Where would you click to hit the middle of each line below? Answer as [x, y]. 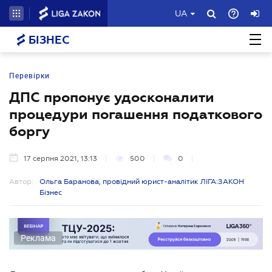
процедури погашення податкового [136, 114]
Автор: [21, 182]
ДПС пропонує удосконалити [112, 97]
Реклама [38, 238]
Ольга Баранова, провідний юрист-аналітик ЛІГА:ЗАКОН [142, 182]
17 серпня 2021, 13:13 [60, 158]
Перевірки [29, 76]
